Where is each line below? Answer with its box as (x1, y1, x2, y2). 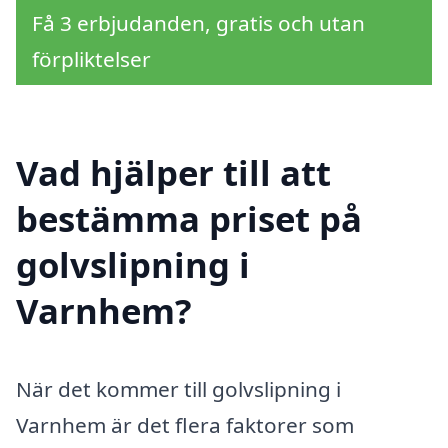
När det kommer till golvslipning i (16, 374, 341, 403)
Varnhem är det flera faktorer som (16, 410, 354, 439)
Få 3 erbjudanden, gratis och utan (32, 9, 365, 38)
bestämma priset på (16, 194, 362, 242)
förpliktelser (32, 45, 151, 74)
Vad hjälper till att (16, 148, 331, 196)
